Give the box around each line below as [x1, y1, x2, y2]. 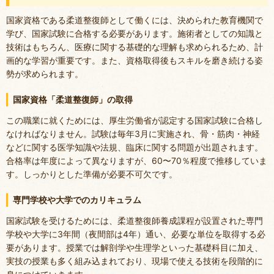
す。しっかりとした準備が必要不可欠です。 [6, 169, 177, 180]
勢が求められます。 [6, 68, 83, 80]
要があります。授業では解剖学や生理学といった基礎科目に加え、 [6, 242, 263, 253]
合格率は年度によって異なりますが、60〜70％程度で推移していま [6, 155, 267, 166]
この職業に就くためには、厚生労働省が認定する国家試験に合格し [6, 115, 263, 126]
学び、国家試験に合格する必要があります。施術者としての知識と [6, 28, 263, 39]
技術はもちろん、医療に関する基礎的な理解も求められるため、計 [6, 42, 263, 53]
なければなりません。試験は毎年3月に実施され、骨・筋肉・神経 [6, 128, 260, 139]
